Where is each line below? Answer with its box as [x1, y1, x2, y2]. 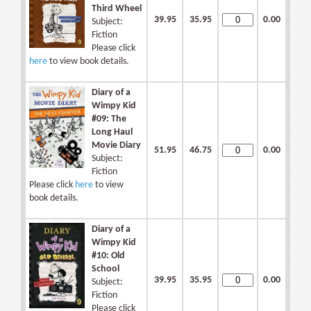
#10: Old [92, 251, 125, 262]
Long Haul [92, 127, 133, 138]
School [92, 264, 119, 275]
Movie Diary [92, 140, 141, 151]
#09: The [92, 114, 126, 125]
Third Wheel [92, 3, 142, 15]
